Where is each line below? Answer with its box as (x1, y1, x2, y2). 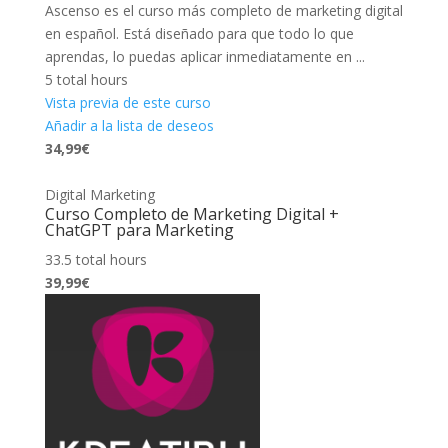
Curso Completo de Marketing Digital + (44, 202, 339, 225)
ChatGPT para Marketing (44, 218, 234, 241)
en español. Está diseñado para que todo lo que (44, 23, 354, 43)
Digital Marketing (44, 184, 155, 204)
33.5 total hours (44, 249, 147, 269)
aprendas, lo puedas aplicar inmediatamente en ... (44, 46, 365, 66)
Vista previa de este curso (44, 92, 211, 112)
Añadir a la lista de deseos (44, 115, 214, 135)
